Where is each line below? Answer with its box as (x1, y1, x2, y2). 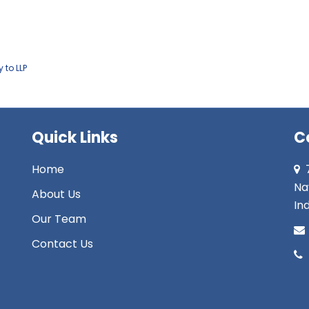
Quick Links (32, 127, 118, 148)
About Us (32, 186, 81, 202)
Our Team (32, 211, 86, 227)
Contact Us (32, 236, 93, 252)
